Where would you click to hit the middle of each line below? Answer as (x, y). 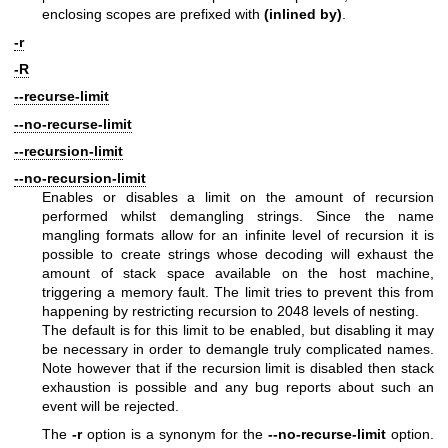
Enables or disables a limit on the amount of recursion (238, 197)
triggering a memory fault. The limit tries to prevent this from (238, 292)
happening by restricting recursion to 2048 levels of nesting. (230, 311)
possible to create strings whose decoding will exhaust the (238, 254)
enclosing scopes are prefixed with (153, 14)
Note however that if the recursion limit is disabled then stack (238, 368)
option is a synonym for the (175, 433)
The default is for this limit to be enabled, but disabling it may (238, 330)
